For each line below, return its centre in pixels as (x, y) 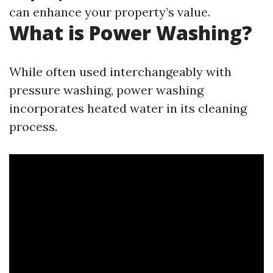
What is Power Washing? (131, 33)
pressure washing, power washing (106, 90)
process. (33, 126)
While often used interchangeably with (120, 72)
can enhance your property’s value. (110, 12)
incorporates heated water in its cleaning (128, 108)
